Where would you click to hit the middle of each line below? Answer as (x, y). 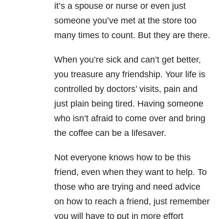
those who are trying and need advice (127, 187)
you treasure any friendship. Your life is (130, 75)
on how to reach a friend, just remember (132, 202)
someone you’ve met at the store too (125, 21)
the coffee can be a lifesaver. (110, 133)
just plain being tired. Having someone (129, 104)
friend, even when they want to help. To (131, 172)
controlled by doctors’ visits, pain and (126, 89)
